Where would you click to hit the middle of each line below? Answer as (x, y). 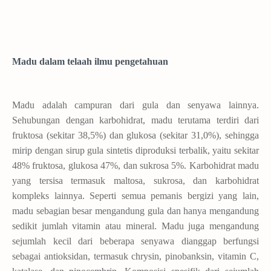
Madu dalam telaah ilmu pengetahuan (90, 62)
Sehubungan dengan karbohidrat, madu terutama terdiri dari (135, 120)
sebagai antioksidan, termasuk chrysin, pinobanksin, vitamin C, (135, 256)
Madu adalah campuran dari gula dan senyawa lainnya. (135, 105)
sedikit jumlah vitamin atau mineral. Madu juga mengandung (135, 226)
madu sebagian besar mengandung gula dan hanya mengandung (135, 211)
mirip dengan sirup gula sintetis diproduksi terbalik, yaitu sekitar (135, 151)
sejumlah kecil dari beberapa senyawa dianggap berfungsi (135, 241)
